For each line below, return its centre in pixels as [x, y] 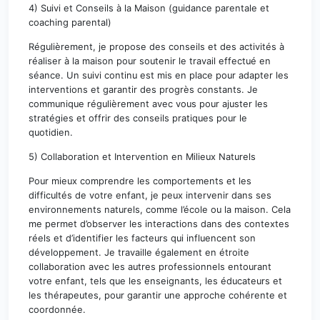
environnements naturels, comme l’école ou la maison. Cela [160, 209]
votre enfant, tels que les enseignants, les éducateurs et [155, 281]
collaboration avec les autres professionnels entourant [150, 266]
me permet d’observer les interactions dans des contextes [159, 224]
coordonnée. [57, 309]
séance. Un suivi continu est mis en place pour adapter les [159, 75]
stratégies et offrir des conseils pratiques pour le [138, 118]
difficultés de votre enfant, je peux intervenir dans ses [150, 195]
